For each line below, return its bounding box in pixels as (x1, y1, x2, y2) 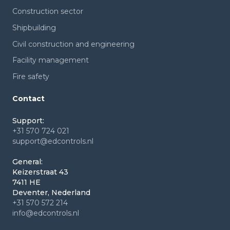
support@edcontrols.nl (12, 136, 93, 146)
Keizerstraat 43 (12, 167, 68, 177)
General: (12, 157, 43, 166)
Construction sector (12, 7, 83, 16)
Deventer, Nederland (12, 187, 90, 197)
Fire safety (12, 71, 49, 81)
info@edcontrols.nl (12, 208, 79, 218)
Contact (12, 93, 45, 103)
